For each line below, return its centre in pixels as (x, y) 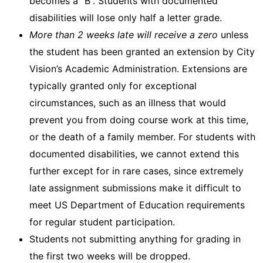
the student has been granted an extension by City (142, 52)
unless (233, 35)
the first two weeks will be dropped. (110, 256)
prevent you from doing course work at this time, (139, 120)
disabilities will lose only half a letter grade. (126, 18)
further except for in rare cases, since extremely (136, 171)
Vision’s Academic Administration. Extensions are (138, 69)
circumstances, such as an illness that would (128, 103)
